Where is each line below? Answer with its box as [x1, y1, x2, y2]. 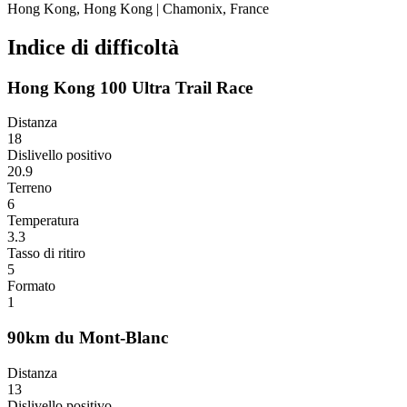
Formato [7, 278, 55, 294]
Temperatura [7, 213, 79, 229]
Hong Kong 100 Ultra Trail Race [7, 77, 253, 97]
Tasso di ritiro [7, 245, 85, 262]
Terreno [7, 180, 52, 196]
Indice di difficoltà [7, 35, 179, 59]
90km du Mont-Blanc [7, 328, 168, 348]
